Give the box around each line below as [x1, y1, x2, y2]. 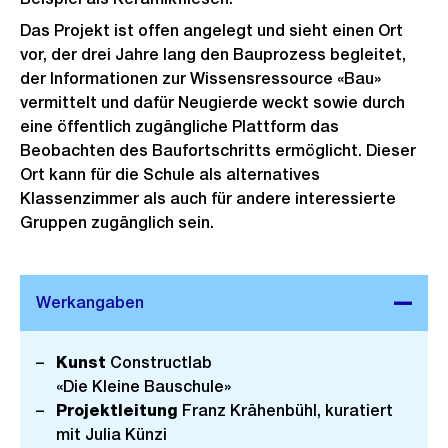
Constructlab [106, 353, 212, 372]
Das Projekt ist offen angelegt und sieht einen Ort [20, 21, 403, 40]
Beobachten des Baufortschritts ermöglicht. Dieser [20, 141, 416, 160]
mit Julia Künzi [56, 425, 167, 444]
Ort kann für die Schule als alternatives [20, 165, 320, 184]
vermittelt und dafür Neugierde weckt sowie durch [20, 93, 405, 112]
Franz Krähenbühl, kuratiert [178, 401, 393, 420]
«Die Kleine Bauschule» [56, 377, 231, 396]
